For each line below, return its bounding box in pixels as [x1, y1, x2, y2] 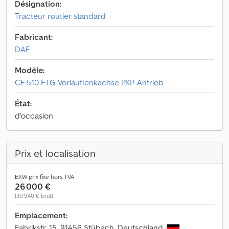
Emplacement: [15, 210, 67, 220]
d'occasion [15, 110, 53, 121]
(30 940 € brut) [15, 192, 53, 199]
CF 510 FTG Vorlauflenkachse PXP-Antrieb [15, 77, 164, 87]
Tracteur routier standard [15, 11, 106, 21]
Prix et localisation [15, 147, 96, 160]
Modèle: [15, 65, 44, 75]
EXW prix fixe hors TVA [15, 173, 74, 180]
